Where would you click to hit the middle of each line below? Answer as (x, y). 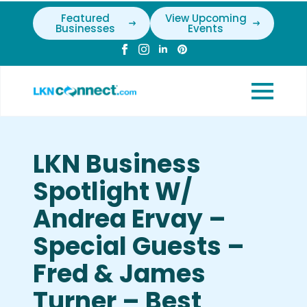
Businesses (85, 28)
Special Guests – (139, 246)
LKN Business (117, 164)
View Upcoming (206, 18)
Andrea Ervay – (130, 219)
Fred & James (119, 274)
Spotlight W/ (112, 192)
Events (206, 28)
